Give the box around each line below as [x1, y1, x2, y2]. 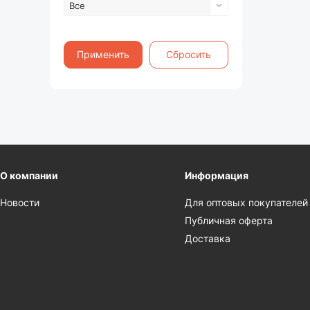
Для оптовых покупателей [185, 197, 309, 209]
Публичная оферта [185, 215, 273, 227]
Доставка [185, 232, 231, 245]
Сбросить [166, 48, 211, 60]
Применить [76, 48, 129, 60]
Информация [185, 170, 249, 182]
